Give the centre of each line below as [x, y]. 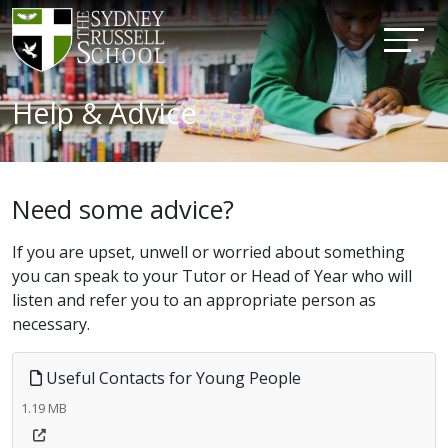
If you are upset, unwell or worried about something [208, 252]
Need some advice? [123, 209]
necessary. [51, 324]
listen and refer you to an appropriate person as [194, 300]
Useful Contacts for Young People [171, 378]
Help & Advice [104, 112]
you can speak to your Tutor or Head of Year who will [212, 276]
